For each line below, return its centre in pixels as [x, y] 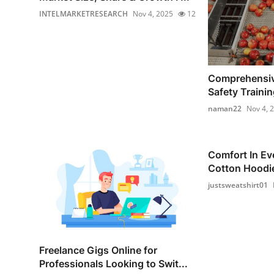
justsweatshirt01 [238, 185]
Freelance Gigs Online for [98, 250]
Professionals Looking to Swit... [113, 264]
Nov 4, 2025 [153, 13]
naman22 [224, 109]
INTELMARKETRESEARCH [83, 13]
